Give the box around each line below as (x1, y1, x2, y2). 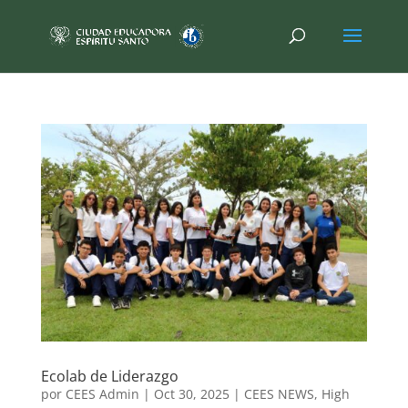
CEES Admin (65, 384, 139, 403)
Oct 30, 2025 (153, 384, 229, 403)
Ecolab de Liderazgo (40, 365, 178, 386)
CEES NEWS (243, 384, 314, 403)
